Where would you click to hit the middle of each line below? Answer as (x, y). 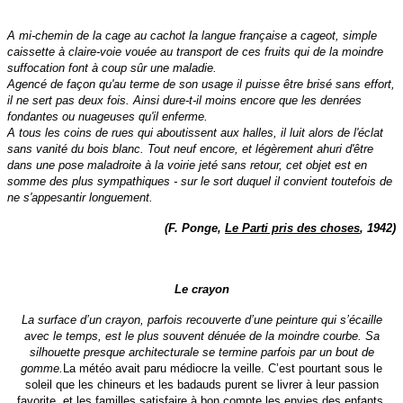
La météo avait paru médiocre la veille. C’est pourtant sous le (223, 369)
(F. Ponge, (195, 228)
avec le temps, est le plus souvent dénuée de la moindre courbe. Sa (201, 336)
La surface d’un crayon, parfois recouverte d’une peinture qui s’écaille (201, 320)
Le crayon (201, 290)
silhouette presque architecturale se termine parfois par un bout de (201, 353)
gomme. (42, 369)
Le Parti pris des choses (292, 228)
